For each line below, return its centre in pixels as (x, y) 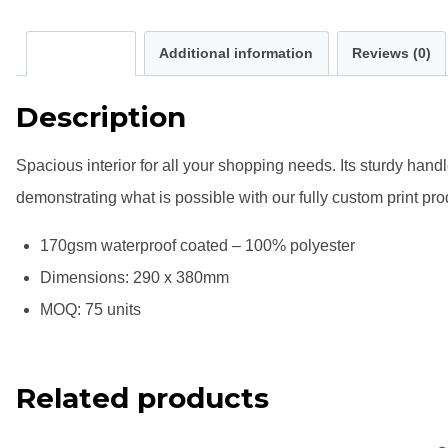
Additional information (236, 53)
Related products (142, 398)
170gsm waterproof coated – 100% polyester (197, 246)
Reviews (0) (391, 53)
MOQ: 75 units (90, 310)
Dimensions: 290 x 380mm (134, 278)
